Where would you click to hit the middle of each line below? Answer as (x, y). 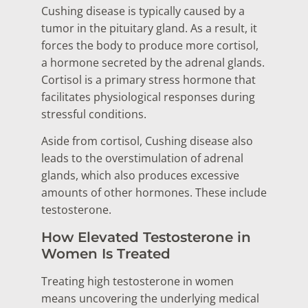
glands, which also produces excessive (140, 176)
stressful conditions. (97, 114)
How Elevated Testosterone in (146, 237)
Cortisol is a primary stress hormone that (148, 80)
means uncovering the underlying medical (150, 298)
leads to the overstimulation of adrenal (142, 158)
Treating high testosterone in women (137, 281)
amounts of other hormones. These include (154, 193)
